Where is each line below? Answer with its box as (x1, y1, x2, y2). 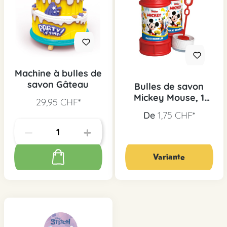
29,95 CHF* (35, 96, 81, 108)
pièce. (156, 103, 182, 115)
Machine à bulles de (14, 67, 102, 80)
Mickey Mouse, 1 (134, 92, 204, 104)
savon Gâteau (27, 79, 89, 91)
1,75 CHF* (157, 109, 195, 122)
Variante (153, 152, 185, 163)
